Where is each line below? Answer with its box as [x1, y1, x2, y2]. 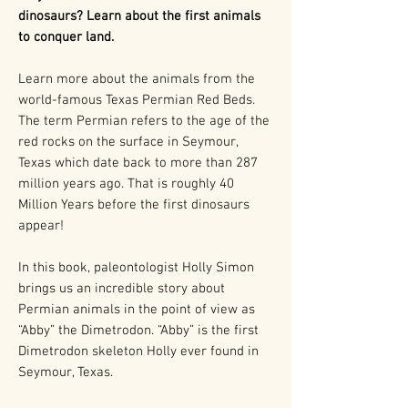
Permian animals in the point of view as [18, 301, 255, 318]
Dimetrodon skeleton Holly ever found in [18, 343, 259, 360]
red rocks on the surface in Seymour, [18, 134, 238, 150]
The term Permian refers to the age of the [18, 113, 270, 129]
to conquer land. [18, 29, 114, 46]
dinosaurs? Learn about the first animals [18, 8, 260, 25]
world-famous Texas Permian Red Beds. [18, 92, 255, 108]
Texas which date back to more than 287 [18, 155, 258, 171]
